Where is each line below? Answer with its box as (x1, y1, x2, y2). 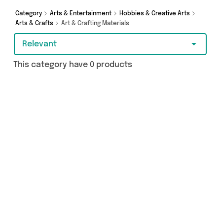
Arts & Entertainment (50, 11, 113, 17)
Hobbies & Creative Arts (119, 11, 191, 17)
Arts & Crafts (15, 21, 55, 27)
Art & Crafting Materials (61, 21, 131, 27)
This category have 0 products (13, 61, 132, 69)
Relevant (22, 40, 57, 48)
